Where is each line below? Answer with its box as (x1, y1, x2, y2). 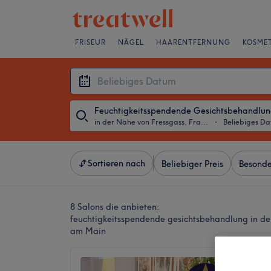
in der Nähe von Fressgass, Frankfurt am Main (201, 117, 208, 126)
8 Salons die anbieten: (70, 201, 159, 212)
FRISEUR (75, 38, 106, 47)
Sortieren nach (88, 158, 145, 169)
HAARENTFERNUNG (156, 38, 230, 47)
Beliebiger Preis (162, 158, 223, 169)
